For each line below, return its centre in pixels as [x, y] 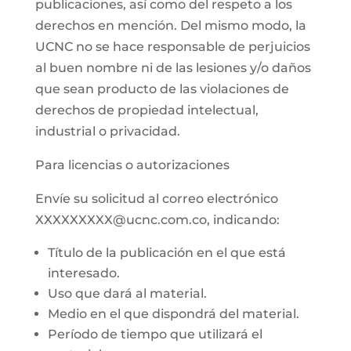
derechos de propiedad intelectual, [147, 110]
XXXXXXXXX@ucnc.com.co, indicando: [157, 220]
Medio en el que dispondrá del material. [173, 314]
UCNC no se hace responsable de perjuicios [172, 47]
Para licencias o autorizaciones [132, 165]
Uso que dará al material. [127, 293]
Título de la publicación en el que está [166, 253]
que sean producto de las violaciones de [162, 89]
